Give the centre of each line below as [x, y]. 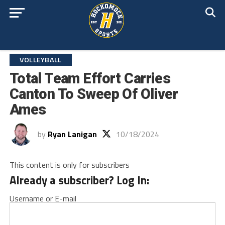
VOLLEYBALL [40, 60]
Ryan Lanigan [72, 134]
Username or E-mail [43, 198]
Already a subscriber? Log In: [79, 180]
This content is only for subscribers [69, 165]
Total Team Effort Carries [90, 78]
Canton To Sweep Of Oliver [94, 94]
